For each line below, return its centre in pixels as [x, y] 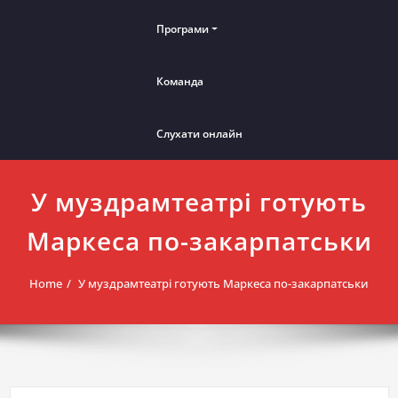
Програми [182, 29]
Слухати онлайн [199, 134]
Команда [179, 82]
